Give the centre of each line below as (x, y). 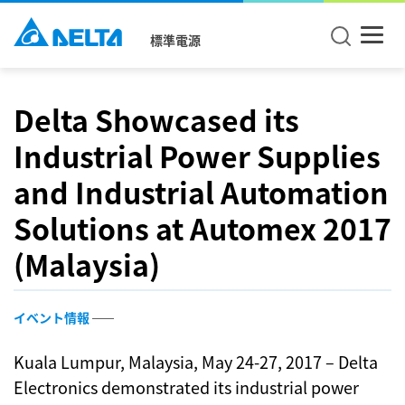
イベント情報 (53, 317)
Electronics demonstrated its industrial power (186, 387)
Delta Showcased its (156, 119)
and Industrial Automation (201, 192)
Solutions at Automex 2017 (202, 228)
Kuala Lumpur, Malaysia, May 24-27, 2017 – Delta (196, 362)
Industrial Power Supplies (197, 155)
